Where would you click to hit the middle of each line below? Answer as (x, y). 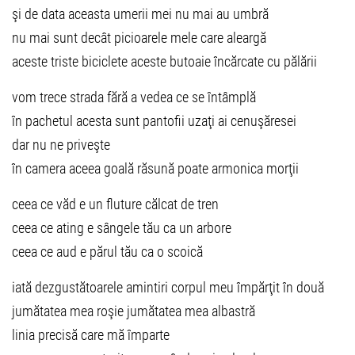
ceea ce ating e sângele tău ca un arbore (122, 228)
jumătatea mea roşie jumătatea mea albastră (134, 311)
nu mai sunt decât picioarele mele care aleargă (139, 38)
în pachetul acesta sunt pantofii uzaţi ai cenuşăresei (154, 121)
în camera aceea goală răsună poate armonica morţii (155, 168)
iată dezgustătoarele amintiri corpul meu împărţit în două (168, 287)
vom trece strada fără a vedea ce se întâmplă (134, 97)
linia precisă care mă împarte (91, 335)
